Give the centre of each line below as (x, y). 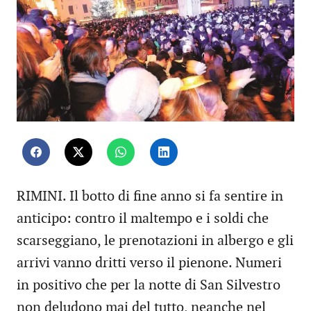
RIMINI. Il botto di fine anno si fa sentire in (150, 197)
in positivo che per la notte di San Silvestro (149, 286)
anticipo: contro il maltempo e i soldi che (143, 219)
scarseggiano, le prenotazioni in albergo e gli (155, 241)
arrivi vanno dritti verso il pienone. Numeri (149, 263)
